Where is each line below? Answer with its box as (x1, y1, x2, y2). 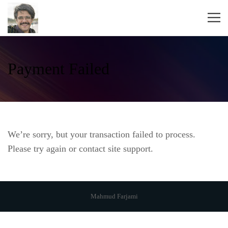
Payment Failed (8, 60, 109, 78)
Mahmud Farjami (90, 192, 138, 200)
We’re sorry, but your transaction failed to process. (8, 129, 195, 139)
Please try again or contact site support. (8, 144, 153, 154)
